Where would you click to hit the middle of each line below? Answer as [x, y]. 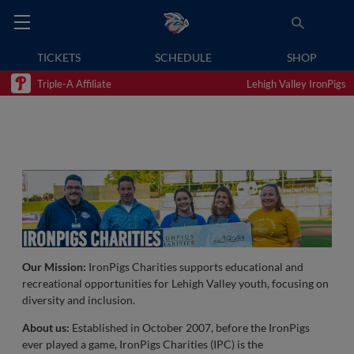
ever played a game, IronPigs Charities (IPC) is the [143, 344]
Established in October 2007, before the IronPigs [190, 328]
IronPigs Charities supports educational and [195, 267]
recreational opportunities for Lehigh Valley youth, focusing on [175, 283]
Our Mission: [54, 267]
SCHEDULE [184, 57]
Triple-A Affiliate [74, 83]
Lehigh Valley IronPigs [296, 83]
